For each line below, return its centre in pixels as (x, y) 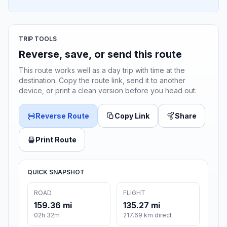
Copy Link (132, 116)
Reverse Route (62, 116)
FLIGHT (134, 193)
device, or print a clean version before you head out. (108, 91)
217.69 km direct (147, 215)
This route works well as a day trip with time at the (102, 70)
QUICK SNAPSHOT (56, 172)
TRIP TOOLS (38, 39)
